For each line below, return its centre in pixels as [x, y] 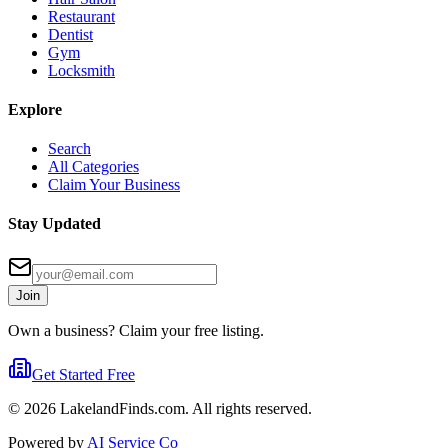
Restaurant [81, 16]
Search [69, 149]
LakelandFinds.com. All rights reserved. [184, 408]
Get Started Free [83, 374]
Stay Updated [54, 224]
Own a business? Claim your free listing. [136, 330]
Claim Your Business [114, 185]
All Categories [93, 167]
